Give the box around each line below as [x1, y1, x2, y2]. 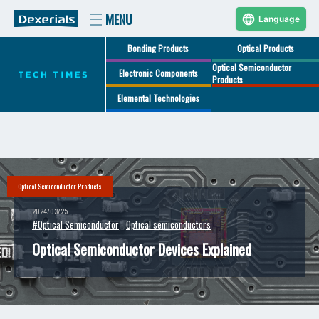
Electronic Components [118, 67, 198, 79]
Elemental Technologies [117, 92, 199, 104]
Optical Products [237, 42, 295, 54]
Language [258, 14, 300, 24]
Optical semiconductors [126, 217, 211, 231]
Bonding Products [127, 42, 189, 54]
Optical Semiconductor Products [18, 181, 102, 192]
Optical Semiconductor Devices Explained [32, 239, 251, 260]
